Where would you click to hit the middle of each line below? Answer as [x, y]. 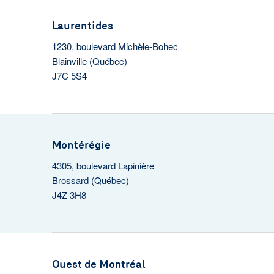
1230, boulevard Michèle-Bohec [115, 46]
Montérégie [81, 145]
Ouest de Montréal [98, 264]
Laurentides [82, 26]
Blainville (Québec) [89, 61]
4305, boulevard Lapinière [103, 165]
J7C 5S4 [69, 76]
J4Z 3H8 [69, 195]
